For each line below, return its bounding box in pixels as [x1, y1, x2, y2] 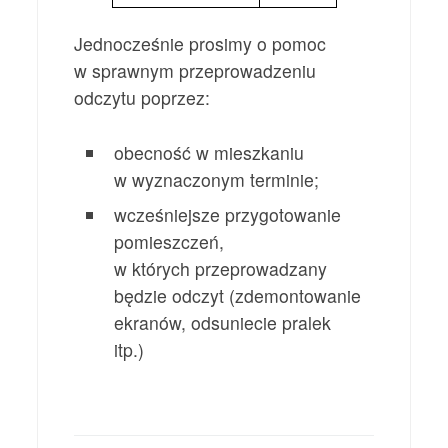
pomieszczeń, [114, 228, 225, 254]
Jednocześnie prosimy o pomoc [74, 30, 327, 56]
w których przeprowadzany [114, 255, 328, 281]
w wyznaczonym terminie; [114, 166, 320, 192]
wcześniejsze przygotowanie [114, 201, 342, 227]
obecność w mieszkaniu [114, 139, 305, 165]
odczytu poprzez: [74, 84, 211, 110]
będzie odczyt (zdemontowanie [114, 282, 362, 308]
